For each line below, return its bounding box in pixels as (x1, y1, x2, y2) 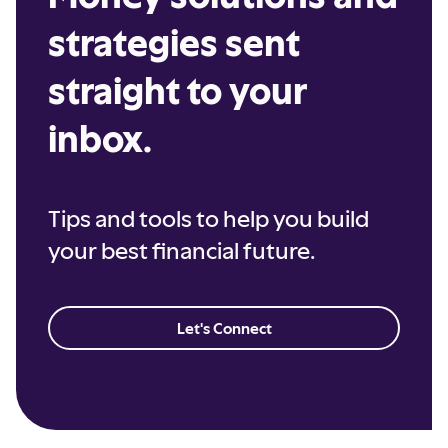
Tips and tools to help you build (48, 204, 369, 232)
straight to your (48, 67, 307, 112)
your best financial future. (48, 236, 315, 264)
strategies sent (48, 19, 300, 64)
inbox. (48, 115, 152, 160)
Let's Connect (176, 318, 272, 337)
